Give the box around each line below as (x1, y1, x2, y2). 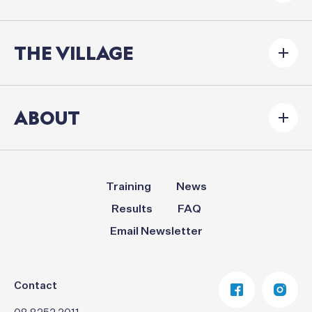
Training (105, 181, 151, 193)
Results (111, 203, 153, 215)
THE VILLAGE (14, 40, 134, 65)
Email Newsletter (109, 226, 203, 237)
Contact (14, 280, 57, 291)
